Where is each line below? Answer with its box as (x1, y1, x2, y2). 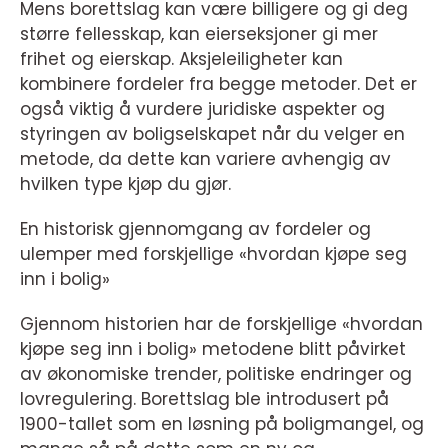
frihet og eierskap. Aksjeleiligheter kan (20, 47, 343, 71)
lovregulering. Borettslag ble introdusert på (20, 387, 389, 411)
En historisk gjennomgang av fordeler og (20, 217, 371, 241)
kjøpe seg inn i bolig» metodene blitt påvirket (20, 337, 406, 361)
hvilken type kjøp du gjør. (20, 172, 231, 196)
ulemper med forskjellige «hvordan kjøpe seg (20, 242, 407, 266)
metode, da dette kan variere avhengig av (20, 147, 391, 171)
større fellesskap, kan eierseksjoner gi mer (20, 22, 378, 46)
